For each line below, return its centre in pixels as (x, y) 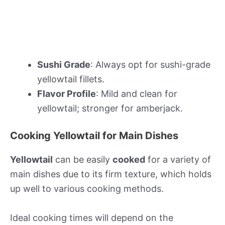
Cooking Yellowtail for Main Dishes (94, 136)
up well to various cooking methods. (87, 189)
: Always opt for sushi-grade (150, 65)
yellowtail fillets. (71, 79)
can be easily (83, 160)
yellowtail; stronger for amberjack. (110, 108)
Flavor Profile (67, 94)
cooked (129, 160)
